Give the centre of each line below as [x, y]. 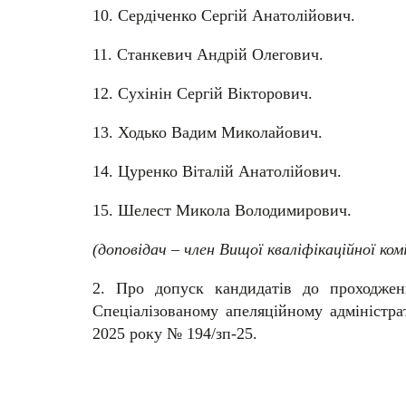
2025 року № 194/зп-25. [175, 333]
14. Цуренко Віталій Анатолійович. [217, 171]
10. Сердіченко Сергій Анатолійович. [224, 15]
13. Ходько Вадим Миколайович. [208, 132]
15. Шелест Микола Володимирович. [222, 210]
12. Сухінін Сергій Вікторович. [203, 93]
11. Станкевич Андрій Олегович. [208, 54]
